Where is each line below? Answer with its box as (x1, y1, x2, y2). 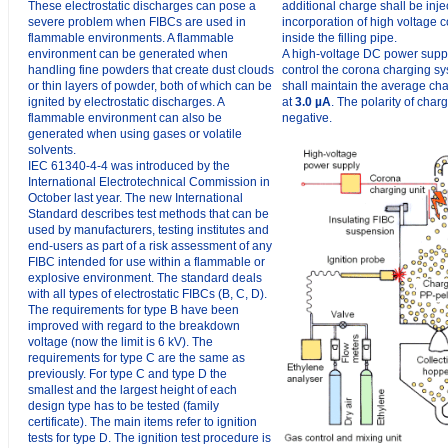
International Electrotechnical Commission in (28, 175, 270, 189)
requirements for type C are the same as (28, 351, 245, 365)
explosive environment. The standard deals (28, 271, 262, 285)
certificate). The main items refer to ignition (28, 415, 257, 429)
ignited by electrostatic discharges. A (28, 95, 224, 109)
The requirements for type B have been (28, 303, 239, 317)
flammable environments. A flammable (28, 31, 234, 45)
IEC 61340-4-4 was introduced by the (28, 159, 230, 173)
